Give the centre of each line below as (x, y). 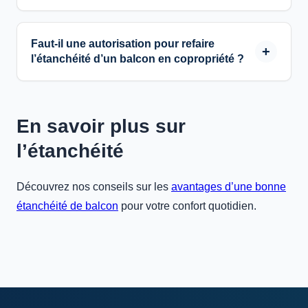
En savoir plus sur (101, 126)
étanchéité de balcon (67, 206)
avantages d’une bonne (229, 187)
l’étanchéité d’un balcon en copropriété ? (137, 59)
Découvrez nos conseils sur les (94, 187)
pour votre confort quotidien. (187, 206)
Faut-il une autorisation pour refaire (123, 44)
